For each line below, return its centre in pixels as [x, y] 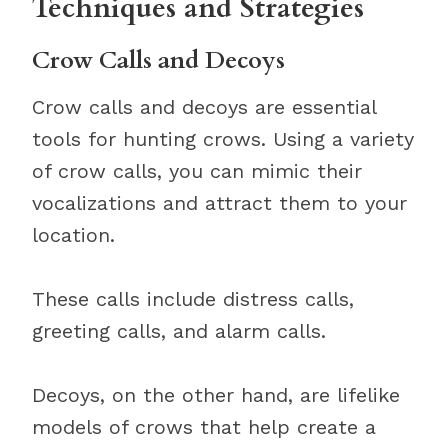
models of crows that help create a [204, 427]
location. [73, 235]
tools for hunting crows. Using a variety [223, 139]
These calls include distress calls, [193, 299]
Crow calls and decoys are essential [204, 107]
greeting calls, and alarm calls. [179, 331]
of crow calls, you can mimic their [197, 171]
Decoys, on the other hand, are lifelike [216, 395]
